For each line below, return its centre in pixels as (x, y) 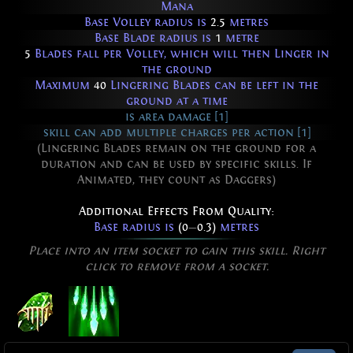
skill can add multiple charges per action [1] (176, 133)
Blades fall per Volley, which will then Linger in (180, 54)
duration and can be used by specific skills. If (176, 164)
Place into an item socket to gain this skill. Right (176, 251)
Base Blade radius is (154, 38)
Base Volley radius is (147, 22)
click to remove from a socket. (176, 267)
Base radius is (136, 227)
